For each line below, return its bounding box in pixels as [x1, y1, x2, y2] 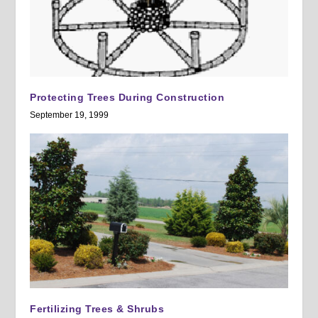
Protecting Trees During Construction [30, 92, 225, 104]
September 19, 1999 [30, 110, 109, 121]
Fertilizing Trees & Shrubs [30, 302, 165, 314]
